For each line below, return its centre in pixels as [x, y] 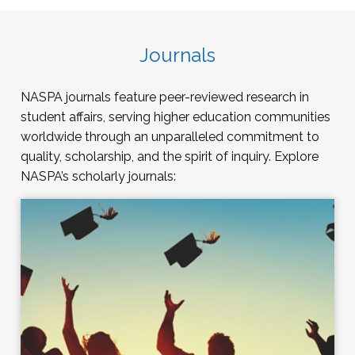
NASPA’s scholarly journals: [98, 177]
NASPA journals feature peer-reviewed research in [165, 97]
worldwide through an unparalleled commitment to [170, 137]
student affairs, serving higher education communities [176, 117]
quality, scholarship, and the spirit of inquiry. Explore [170, 157]
